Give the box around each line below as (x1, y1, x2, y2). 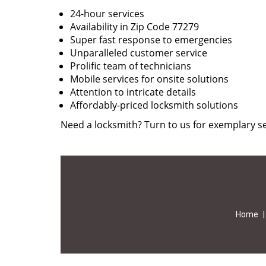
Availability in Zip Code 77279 (70, 20, 199, 33)
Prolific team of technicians (70, 59, 191, 72)
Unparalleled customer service (70, 46, 207, 59)
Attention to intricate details (70, 85, 196, 99)
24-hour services (70, 7, 144, 20)
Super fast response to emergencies (70, 33, 232, 46)
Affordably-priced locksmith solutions (70, 99, 238, 112)
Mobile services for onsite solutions (70, 72, 229, 85)
